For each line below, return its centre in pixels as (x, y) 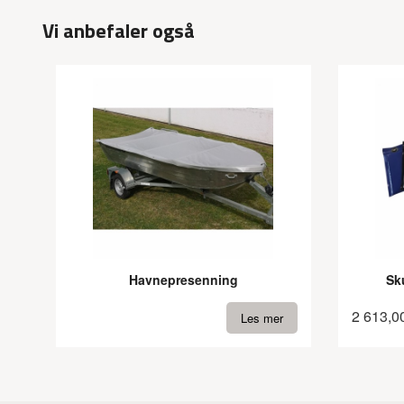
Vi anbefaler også (119, 31)
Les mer (262, 318)
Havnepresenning (183, 279)
